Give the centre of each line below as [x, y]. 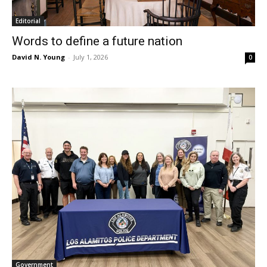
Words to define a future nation [97, 41]
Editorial [28, 21]
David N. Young [38, 57]
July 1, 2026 [91, 57]
